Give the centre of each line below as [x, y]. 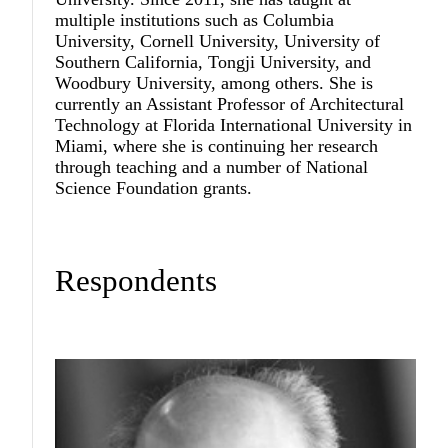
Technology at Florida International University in [234, 124]
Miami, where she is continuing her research [217, 145]
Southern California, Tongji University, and [213, 61]
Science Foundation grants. [154, 187]
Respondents [136, 281]
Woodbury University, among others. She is [214, 82]
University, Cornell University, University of [218, 40]
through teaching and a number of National [212, 166]
